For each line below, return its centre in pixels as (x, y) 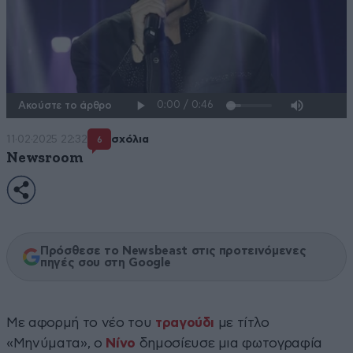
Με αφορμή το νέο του (81, 322)
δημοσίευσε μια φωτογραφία (231, 343)
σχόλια (130, 140)
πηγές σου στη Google (106, 262)
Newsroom (45, 158)
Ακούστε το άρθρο (65, 106)
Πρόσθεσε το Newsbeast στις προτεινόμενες (173, 251)
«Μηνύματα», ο (56, 343)
